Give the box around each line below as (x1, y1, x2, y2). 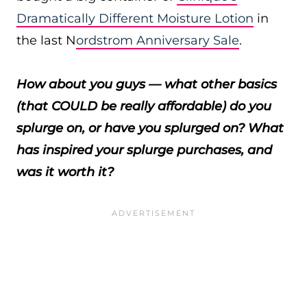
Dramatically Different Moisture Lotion (16, 11, 254, 26)
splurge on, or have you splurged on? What (16, 121, 284, 136)
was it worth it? (16, 164, 114, 180)
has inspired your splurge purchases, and (16, 143, 272, 158)
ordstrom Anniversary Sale (76, 33, 239, 48)
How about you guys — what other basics (16, 77, 277, 92)
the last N (16, 33, 76, 48)
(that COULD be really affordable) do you (16, 99, 271, 114)
